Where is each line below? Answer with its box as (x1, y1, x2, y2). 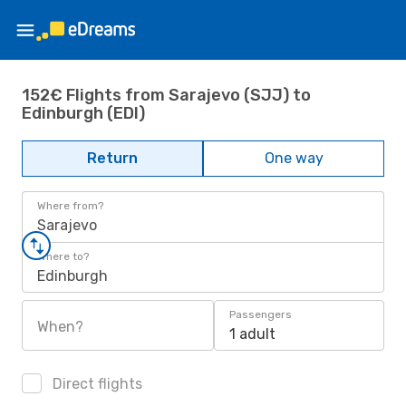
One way (264, 150, 324, 167)
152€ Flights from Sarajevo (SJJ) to (22, 84, 311, 105)
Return (87, 150, 138, 167)
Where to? (37, 250, 89, 263)
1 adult (229, 325, 275, 343)
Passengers (229, 308, 292, 321)
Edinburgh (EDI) (22, 102, 145, 123)
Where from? (37, 199, 103, 212)
